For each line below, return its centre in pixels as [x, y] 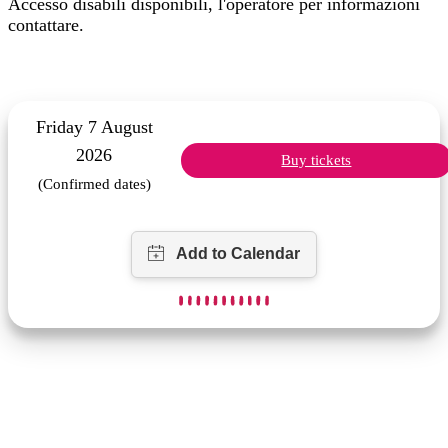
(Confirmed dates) [94, 184]
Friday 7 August [94, 127]
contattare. [46, 25]
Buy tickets [316, 160]
